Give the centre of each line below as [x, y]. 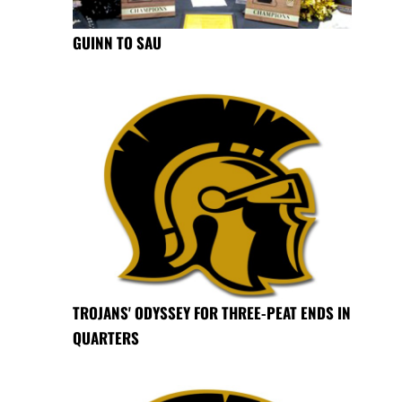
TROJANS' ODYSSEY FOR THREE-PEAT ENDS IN [211, 313]
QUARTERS [105, 338]
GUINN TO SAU [117, 43]
